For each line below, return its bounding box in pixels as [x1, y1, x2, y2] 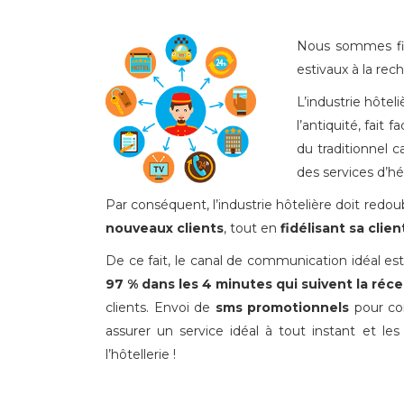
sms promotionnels [215, 299, 350, 316]
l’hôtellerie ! [106, 346, 176, 363]
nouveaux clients [106, 220, 224, 236]
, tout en [224, 220, 280, 236]
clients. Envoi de [106, 299, 216, 316]
